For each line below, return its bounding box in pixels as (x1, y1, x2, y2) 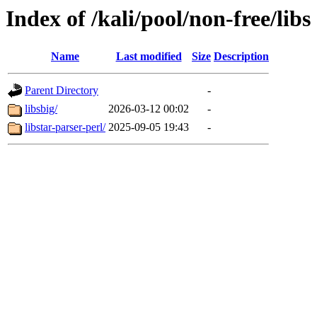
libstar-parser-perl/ (25, 121, 105, 134)
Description (214, 50, 269, 63)
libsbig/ (25, 103, 57, 115)
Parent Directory (25, 84, 98, 97)
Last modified (115, 50, 182, 63)
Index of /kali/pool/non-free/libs (6, 6, 311, 31)
